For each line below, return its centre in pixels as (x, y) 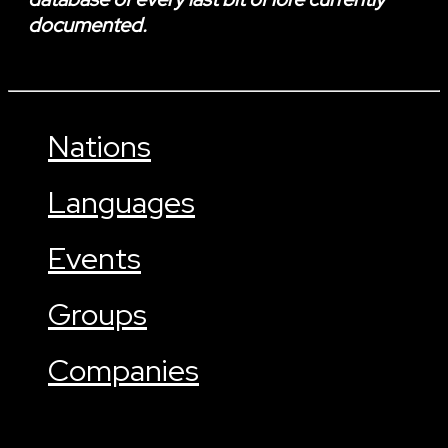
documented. (87, 25)
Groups (97, 313)
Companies (123, 369)
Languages (121, 201)
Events (94, 257)
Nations (99, 145)
